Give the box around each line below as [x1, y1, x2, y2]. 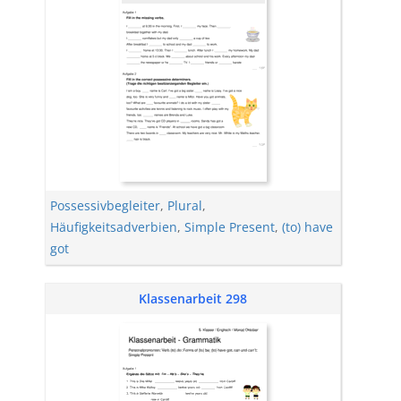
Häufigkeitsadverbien [50, 218, 177, 235]
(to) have [282, 218, 333, 235]
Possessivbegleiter [50, 196, 160, 214]
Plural [167, 196, 202, 214]
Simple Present [184, 218, 275, 235]
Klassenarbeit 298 [139, 289, 247, 307]
